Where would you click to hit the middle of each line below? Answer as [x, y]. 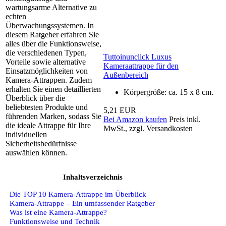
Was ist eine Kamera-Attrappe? [58, 212]
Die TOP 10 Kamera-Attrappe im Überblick [78, 194]
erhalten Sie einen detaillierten [53, 89]
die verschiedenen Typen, [46, 53]
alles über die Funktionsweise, [53, 44]
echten [16, 17]
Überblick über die [35, 98]
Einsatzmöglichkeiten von [47, 71]
